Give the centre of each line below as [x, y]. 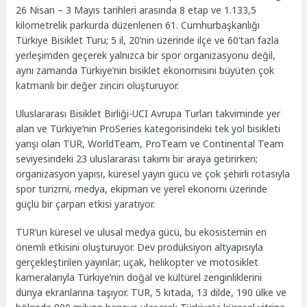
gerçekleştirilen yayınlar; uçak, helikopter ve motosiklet [137, 262]
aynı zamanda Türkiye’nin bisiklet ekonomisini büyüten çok [145, 71]
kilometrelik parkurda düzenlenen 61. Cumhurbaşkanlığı [138, 25]
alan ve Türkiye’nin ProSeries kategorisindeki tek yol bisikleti [148, 128]
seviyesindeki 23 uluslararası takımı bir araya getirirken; [137, 158]
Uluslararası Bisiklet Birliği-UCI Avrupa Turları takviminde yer [148, 113]
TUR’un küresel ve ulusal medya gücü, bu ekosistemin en [142, 232]
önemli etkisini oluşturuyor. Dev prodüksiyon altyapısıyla [140, 247]
